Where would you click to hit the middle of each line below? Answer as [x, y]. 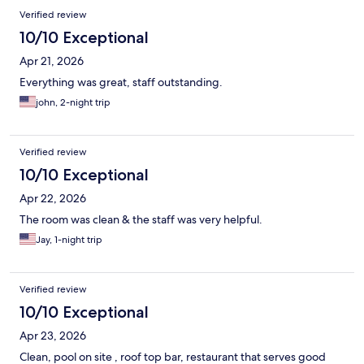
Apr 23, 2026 [53, 336]
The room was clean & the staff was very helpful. [141, 220]
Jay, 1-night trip [69, 240]
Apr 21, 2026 [52, 61]
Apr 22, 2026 [53, 199]
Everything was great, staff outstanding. [121, 82]
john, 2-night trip [73, 103]
